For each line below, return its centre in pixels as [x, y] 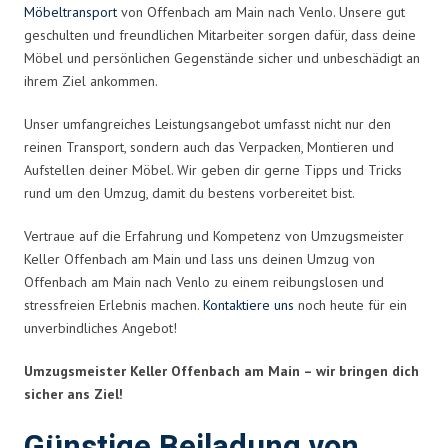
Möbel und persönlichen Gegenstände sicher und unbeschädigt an [222, 57]
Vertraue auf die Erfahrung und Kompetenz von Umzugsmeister [214, 235]
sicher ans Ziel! [73, 393]
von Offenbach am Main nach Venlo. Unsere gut [261, 11]
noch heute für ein [350, 304]
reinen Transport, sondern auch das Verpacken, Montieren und [209, 146]
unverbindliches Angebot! [100, 327]
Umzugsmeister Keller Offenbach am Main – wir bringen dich [221, 370]
